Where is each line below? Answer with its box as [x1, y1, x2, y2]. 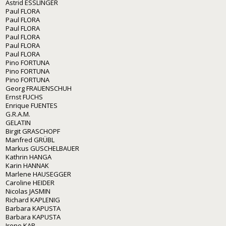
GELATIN [6, 118, 31, 127]
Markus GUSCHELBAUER [6, 143, 79, 153]
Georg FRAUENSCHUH [6, 83, 72, 93]
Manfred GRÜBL [6, 135, 54, 144]
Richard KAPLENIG [6, 195, 60, 204]
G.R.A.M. [6, 109, 30, 119]
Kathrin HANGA [6, 152, 51, 161]
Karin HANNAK [6, 160, 49, 170]
